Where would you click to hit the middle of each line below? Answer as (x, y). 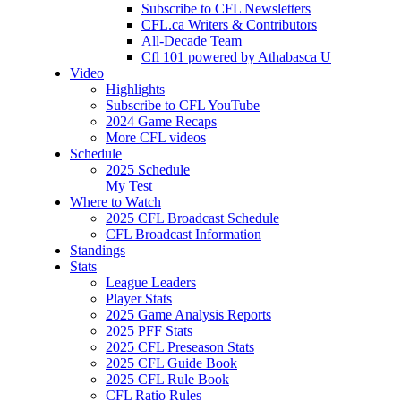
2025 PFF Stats (149, 331)
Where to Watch (115, 202)
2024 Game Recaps (161, 122)
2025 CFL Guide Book (171, 363)
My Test (129, 186)
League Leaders (151, 283)
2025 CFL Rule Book (167, 380)
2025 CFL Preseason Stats (180, 347)
